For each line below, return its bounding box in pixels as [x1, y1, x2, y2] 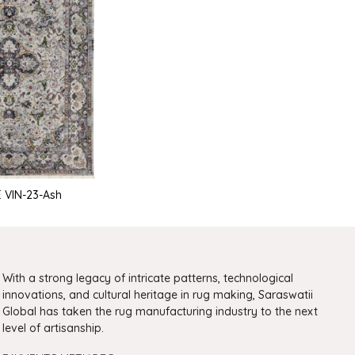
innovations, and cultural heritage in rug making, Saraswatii [2, 288, 314, 303]
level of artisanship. [2, 321, 105, 336]
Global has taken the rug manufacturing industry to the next [2, 304, 319, 319]
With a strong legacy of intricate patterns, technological [2, 271, 294, 286]
